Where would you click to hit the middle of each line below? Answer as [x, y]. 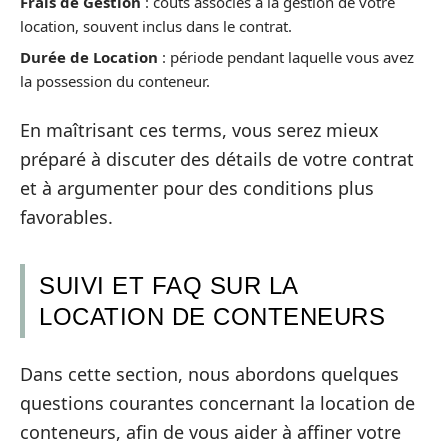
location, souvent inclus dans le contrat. [156, 25]
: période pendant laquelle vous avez [286, 57]
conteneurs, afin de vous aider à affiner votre [210, 432]
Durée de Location [89, 57]
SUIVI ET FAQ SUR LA [169, 285]
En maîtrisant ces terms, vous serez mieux [199, 129]
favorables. [66, 216]
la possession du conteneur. [115, 81]
